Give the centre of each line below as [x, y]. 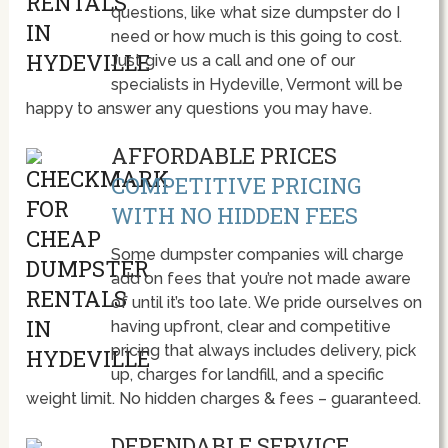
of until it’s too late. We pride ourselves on [266, 303]
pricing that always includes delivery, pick [263, 351]
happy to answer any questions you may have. [199, 109]
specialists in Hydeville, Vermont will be [256, 85]
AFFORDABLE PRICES [223, 156]
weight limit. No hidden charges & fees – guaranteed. [224, 399]
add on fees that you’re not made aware [260, 279]
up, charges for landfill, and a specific [247, 375]
